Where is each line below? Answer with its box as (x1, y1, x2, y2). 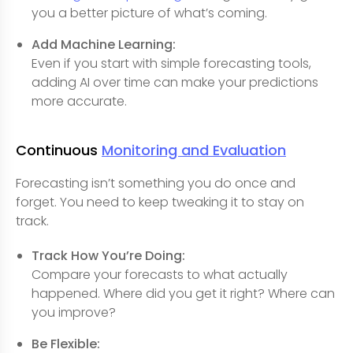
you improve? (32, 303, 116, 322)
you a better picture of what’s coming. (32, 4, 267, 23)
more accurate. (32, 92, 127, 111)
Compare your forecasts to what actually (32, 266, 288, 284)
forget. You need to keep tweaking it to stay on (16, 193, 304, 212)
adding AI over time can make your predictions (32, 73, 318, 92)
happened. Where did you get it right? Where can (32, 284, 335, 303)
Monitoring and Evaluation (102, 140, 286, 161)
